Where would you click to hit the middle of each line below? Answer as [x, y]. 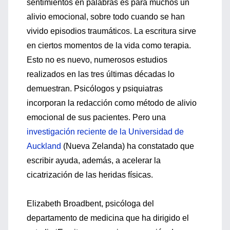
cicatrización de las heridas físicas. [90, 175]
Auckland [44, 146]
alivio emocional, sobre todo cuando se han [106, 17]
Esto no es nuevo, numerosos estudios [97, 60]
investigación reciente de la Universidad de [105, 132]
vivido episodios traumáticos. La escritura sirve [111, 31]
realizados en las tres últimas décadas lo [101, 74]
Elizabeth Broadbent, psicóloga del [90, 204]
